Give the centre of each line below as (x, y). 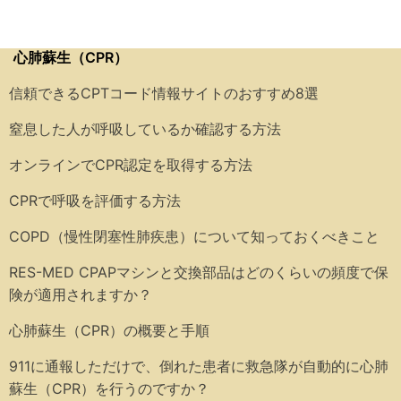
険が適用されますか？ (81, 295)
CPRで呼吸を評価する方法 (95, 201)
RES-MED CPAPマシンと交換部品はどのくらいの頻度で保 (199, 273)
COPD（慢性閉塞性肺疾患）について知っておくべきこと (194, 237)
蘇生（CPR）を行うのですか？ (109, 389)
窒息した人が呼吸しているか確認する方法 (145, 129)
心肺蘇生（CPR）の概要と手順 (109, 331)
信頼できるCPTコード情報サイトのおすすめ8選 (164, 94)
